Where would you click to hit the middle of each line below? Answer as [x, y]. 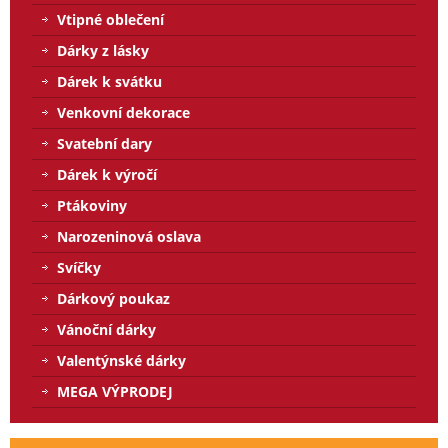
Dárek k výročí [107, 174]
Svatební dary [104, 143]
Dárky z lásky [103, 50]
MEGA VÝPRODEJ [115, 391]
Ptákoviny [92, 205]
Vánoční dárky [106, 329]
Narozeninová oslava [129, 236]
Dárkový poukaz [113, 298]
